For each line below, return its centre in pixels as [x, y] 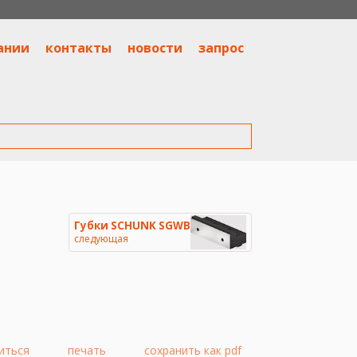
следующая [101, 238]
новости [155, 48]
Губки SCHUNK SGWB [132, 225]
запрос [221, 48]
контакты [78, 48]
